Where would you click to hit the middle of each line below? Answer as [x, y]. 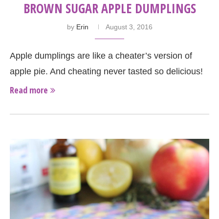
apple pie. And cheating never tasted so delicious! [106, 72]
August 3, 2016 [129, 27]
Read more [29, 90]
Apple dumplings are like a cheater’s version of [101, 56]
